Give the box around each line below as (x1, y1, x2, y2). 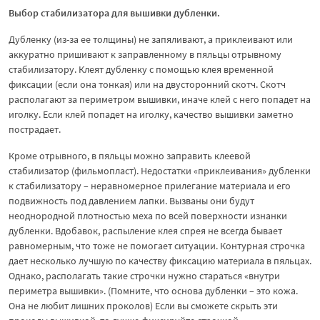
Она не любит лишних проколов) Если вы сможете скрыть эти (9, 299, 278, 312)
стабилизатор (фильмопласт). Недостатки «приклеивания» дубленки (9, 164, 311, 177)
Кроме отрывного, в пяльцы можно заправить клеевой (9, 149, 251, 162)
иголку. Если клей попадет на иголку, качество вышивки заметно (9, 107, 294, 121)
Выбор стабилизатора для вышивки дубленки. (9, 6, 220, 19)
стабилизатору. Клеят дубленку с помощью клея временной (9, 62, 274, 76)
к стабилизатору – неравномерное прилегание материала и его (9, 179, 291, 192)
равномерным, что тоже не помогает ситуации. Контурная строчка (9, 239, 305, 252)
